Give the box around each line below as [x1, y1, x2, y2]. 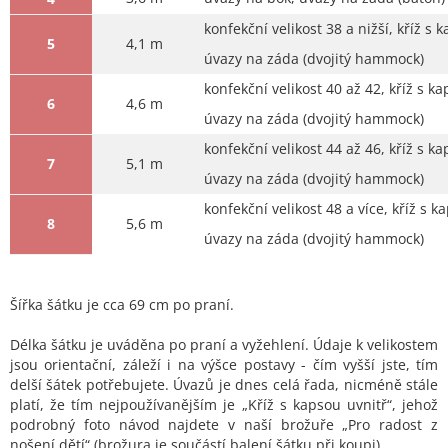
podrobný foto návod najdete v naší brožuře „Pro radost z [10, 415, 438, 435]
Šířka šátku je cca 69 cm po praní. [10, 295, 238, 315]
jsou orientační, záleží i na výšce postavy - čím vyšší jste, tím [10, 355, 438, 375]
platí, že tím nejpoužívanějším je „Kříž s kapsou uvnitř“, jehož [10, 395, 438, 415]
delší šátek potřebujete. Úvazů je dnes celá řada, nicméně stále [10, 375, 438, 395]
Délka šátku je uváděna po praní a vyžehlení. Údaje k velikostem [10, 335, 438, 355]
